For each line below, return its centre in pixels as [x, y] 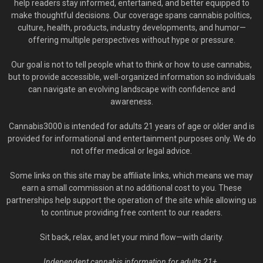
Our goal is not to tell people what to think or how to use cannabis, [131, 65]
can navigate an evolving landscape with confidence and [131, 90]
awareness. [131, 102]
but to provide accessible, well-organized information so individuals [131, 77]
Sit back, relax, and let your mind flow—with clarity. [131, 237]
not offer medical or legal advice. [131, 151]
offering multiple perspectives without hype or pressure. [131, 40]
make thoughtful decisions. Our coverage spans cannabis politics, [131, 16]
